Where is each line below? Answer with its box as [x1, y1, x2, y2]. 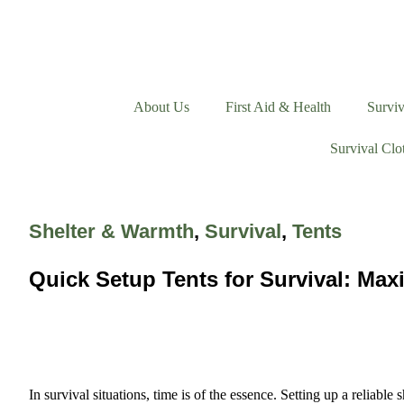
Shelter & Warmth [29, 220, 194, 243]
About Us [133, 99, 189, 115]
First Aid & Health [225, 99, 331, 115]
